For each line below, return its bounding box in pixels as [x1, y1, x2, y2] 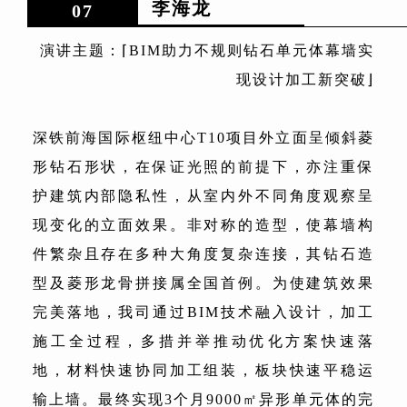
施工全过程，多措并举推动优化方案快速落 [33, 333, 374, 349]
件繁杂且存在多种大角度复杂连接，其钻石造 [33, 245, 374, 262]
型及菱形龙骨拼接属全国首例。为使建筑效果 [33, 274, 374, 291]
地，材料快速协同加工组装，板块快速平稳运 [33, 362, 374, 378]
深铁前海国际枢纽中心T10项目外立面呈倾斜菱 [33, 129, 374, 145]
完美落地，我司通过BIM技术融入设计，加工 [33, 303, 374, 320]
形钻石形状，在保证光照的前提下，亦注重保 [33, 158, 374, 174]
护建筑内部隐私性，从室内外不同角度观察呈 [33, 187, 374, 203]
